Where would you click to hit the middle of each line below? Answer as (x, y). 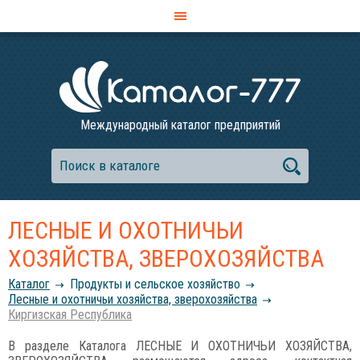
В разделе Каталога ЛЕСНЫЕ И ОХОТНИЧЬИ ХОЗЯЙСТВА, (180, 346)
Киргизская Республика (70, 315)
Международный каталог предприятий (180, 125)
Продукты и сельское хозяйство (155, 284)
